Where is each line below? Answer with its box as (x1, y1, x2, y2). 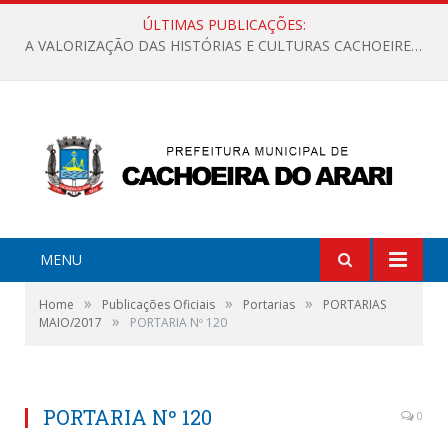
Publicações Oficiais (102, 295, 215, 313)
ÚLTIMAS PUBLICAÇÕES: (142, 15, 306, 34)
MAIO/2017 (39, 313, 102, 331)
